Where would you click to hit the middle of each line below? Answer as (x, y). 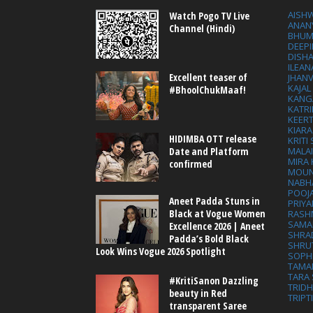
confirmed (191, 164)
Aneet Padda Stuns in (214, 201)
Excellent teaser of (208, 78)
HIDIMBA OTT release (213, 139)
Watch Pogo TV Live (209, 16)
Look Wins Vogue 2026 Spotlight (161, 251)
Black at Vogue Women (217, 213)
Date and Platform (209, 152)
